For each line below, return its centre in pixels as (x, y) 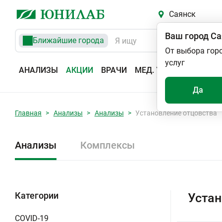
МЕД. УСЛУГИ (161, 70)
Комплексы (108, 145)
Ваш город (187, 36)
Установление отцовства (176, 113)
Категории (37, 195)
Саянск (182, 14)
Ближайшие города (68, 40)
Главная (28, 113)
